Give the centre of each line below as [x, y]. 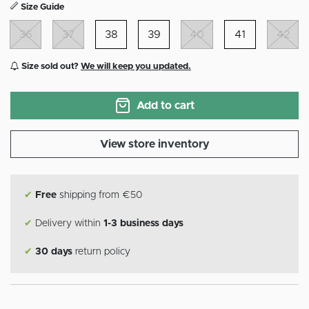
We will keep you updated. [136, 67]
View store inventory [154, 144]
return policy [101, 252]
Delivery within [68, 224]
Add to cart [166, 106]
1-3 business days [143, 224]
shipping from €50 [100, 196]
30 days [54, 252]
